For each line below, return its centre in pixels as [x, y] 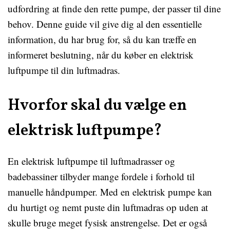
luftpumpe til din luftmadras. [64, 70]
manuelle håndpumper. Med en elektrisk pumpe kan [110, 192]
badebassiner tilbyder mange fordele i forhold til [101, 176]
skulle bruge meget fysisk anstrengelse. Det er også [107, 223]
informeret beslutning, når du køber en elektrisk [101, 55]
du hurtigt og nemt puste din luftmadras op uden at [108, 207]
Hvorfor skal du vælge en [97, 106]
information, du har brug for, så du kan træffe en [102, 39]
